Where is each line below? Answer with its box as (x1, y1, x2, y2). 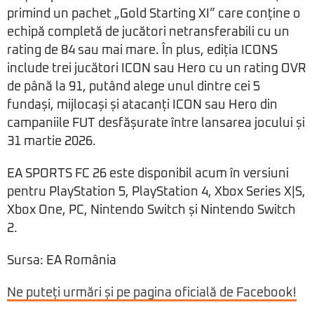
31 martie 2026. (7, 135, 96, 149)
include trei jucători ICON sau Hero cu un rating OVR (7, 62, 306, 76)
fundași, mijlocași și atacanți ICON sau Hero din (7, 99, 278, 112)
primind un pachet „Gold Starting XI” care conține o (7, 8, 301, 21)
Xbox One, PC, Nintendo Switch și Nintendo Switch (7, 204, 296, 217)
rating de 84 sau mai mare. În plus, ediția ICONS (7, 44, 278, 57)
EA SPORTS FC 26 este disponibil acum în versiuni (7, 168, 289, 181)
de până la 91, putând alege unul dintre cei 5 (7, 81, 260, 94)
